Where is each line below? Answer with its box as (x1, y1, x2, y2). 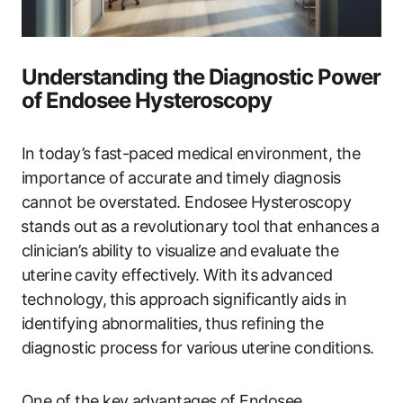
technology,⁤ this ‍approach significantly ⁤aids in (22, 289, 347, 309)
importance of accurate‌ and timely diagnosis (22, 167, 341, 187)
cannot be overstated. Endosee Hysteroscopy (22, 192, 352, 211)
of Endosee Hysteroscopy (22, 86, 272, 113)
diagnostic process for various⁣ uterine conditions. (22, 337, 374, 357)
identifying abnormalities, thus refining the (22, 313, 324, 333)
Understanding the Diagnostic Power (22, 63, 381, 90)
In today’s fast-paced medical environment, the (22, 143, 361, 163)
